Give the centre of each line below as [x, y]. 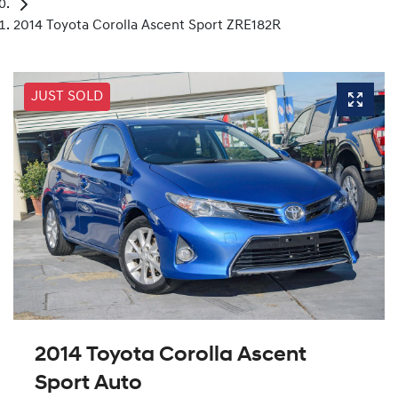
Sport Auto [88, 383]
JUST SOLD [67, 97]
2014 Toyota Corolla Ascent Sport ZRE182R [147, 26]
